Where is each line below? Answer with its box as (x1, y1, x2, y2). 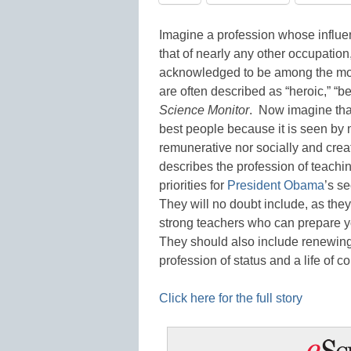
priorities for (159, 178, 227, 192)
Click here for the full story (159, 291, 302, 305)
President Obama (227, 178, 324, 192)
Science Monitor (159, 103, 249, 117)
